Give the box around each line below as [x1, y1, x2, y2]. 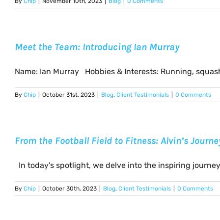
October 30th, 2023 [42, 185, 97, 192]
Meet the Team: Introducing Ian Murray [15, 41, 179, 53]
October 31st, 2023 [42, 91, 95, 98]
